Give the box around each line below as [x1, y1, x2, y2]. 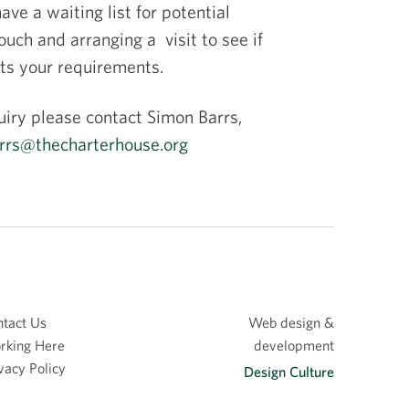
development [254, 337, 334, 354]
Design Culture [244, 363, 334, 381]
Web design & [248, 314, 334, 331]
